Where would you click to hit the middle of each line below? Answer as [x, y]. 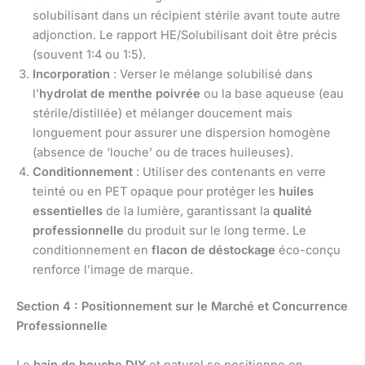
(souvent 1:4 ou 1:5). [89, 54]
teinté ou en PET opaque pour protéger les [156, 191]
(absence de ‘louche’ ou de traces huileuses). [163, 152]
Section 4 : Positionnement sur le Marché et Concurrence [182, 307]
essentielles [68, 211]
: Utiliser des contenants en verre [229, 172]
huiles [296, 191]
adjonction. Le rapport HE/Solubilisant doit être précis [185, 35]
